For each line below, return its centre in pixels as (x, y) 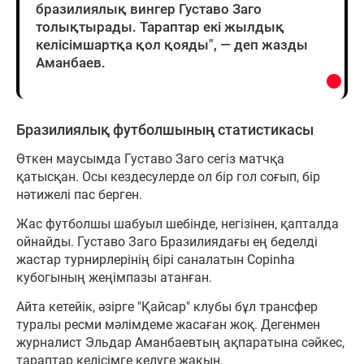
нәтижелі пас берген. (79, 194)
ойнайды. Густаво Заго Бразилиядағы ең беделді (167, 241)
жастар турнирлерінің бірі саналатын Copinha (156, 259)
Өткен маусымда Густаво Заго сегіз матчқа (150, 158)
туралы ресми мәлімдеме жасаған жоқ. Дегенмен (168, 324)
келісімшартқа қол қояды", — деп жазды (172, 44)
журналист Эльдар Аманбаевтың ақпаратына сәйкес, (180, 342)
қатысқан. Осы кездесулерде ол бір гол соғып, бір (168, 176)
